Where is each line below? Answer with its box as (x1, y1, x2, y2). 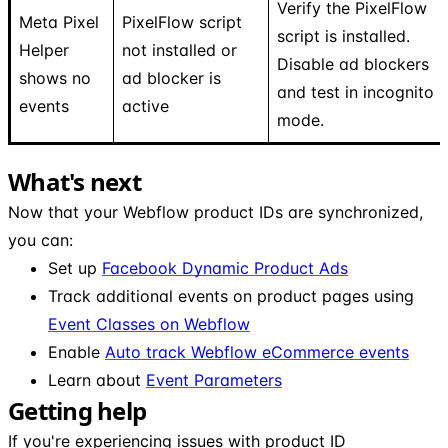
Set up (48, 257, 102, 278)
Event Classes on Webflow (48, 313, 250, 334)
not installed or (122, 39, 237, 60)
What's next (8, 164, 141, 198)
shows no (19, 67, 91, 88)
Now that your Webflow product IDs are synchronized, (8, 201, 423, 222)
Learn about (48, 369, 146, 390)
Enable (48, 341, 105, 362)
